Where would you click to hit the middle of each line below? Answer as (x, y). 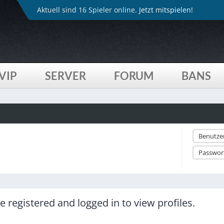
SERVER (65, 76)
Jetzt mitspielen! (166, 10)
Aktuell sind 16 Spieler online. (88, 10)
